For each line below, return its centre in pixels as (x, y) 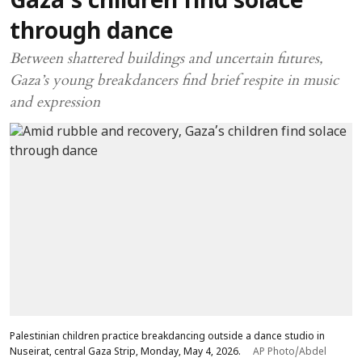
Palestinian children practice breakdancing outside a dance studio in (167, 337)
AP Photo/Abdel (290, 352)
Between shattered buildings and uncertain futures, (166, 59)
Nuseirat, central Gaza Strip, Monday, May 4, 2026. (126, 352)
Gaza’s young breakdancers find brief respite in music (174, 80)
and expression (55, 102)
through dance (91, 33)
